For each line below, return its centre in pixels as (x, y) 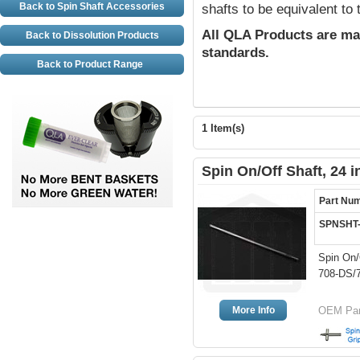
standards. (235, 53)
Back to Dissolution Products (92, 35)
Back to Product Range (92, 64)
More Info (253, 310)
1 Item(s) (223, 128)
